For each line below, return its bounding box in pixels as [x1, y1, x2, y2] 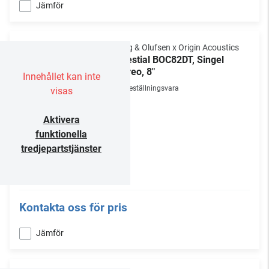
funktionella [35, 128, 87, 140]
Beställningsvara [125, 84, 179, 92]
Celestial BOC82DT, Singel [113, 54, 224, 65]
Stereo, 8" [113, 66, 155, 77]
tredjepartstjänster [21, 143, 101, 154]
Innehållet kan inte [22, 71, 100, 82]
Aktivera [43, 114, 80, 125]
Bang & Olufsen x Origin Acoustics [113, 43, 239, 52]
